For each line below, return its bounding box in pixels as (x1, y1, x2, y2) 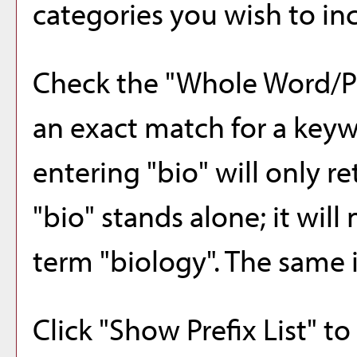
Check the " (33, 62, 176, 101)
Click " (33, 309, 109, 348)
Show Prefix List (109, 309, 307, 348)
